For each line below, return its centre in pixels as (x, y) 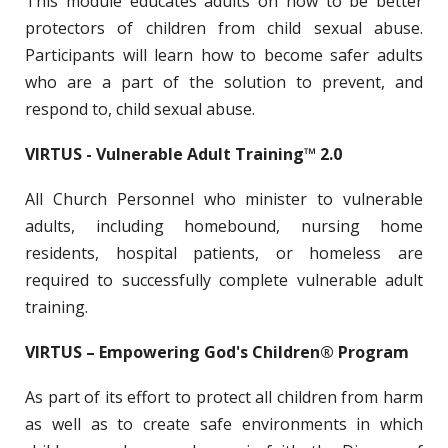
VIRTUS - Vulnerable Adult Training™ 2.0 (183, 153)
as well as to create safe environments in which (224, 423)
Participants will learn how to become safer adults (224, 54)
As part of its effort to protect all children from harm (224, 396)
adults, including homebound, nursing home (224, 225)
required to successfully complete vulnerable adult (224, 279)
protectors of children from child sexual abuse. (224, 27)
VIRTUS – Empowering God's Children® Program (217, 351)
